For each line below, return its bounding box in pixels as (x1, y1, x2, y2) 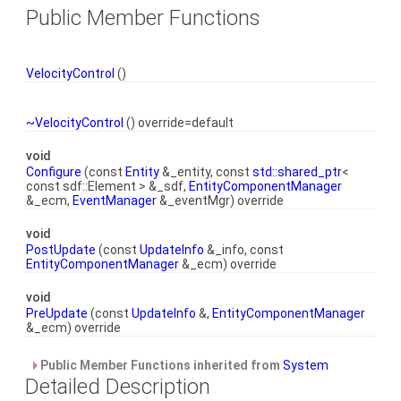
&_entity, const (159, 165, 252, 179)
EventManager (73, 193, 157, 208)
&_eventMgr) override (157, 193, 284, 208)
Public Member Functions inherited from (38, 358, 283, 372)
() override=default (124, 115, 234, 130)
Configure (26, 165, 81, 179)
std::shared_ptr (252, 165, 342, 179)
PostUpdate (26, 243, 96, 257)
